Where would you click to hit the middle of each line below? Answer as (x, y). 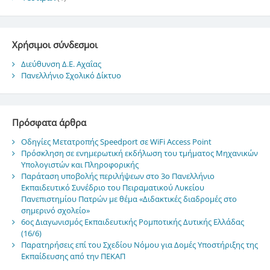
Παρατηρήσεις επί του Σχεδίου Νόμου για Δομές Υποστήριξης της (139, 245)
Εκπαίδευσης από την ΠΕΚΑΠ (73, 256)
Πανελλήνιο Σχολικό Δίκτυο (71, 76)
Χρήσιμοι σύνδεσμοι (55, 44)
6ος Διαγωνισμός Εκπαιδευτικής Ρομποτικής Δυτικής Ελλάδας (132, 222)
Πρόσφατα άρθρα (49, 122)
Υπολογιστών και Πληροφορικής (80, 165)
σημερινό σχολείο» (55, 211)
